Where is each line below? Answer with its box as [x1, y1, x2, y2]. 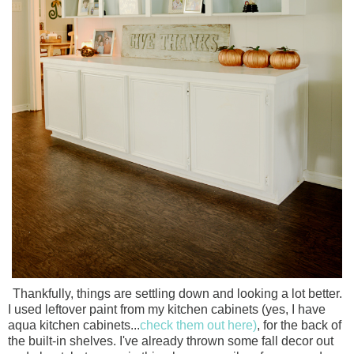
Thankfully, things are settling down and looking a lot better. [12, 287, 342, 301]
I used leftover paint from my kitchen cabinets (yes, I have [8, 303, 326, 317]
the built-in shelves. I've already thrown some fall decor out [8, 334, 333, 348]
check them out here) [140, 318, 257, 333]
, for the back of [257, 318, 341, 333]
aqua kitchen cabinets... [8, 318, 140, 333]
